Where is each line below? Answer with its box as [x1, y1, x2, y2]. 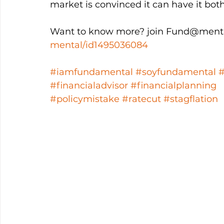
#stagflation [163, 93, 218, 104]
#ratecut [122, 93, 161, 104]
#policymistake [50, 93, 119, 104]
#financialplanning [130, 80, 216, 91]
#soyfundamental [135, 66, 216, 77]
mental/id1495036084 [50, 39, 148, 50]
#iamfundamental [50, 66, 133, 77]
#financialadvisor [50, 80, 128, 91]
